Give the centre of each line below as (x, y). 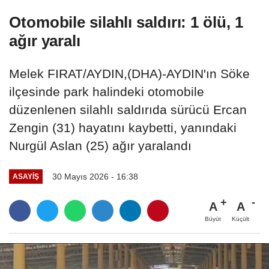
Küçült (240, 219)
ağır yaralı (45, 41)
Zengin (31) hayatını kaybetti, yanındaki (123, 127)
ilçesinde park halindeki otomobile (107, 91)
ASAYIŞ (26, 177)
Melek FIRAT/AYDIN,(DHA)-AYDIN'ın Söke (129, 73)
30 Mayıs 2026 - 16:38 (95, 176)
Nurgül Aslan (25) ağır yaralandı (100, 145)
